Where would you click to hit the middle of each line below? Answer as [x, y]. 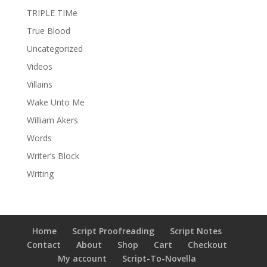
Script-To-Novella [159, 258]
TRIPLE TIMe [52, 13]
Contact [44, 244]
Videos [39, 66]
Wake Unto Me [55, 102]
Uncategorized [55, 48]
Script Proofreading [113, 231]
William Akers [52, 120]
